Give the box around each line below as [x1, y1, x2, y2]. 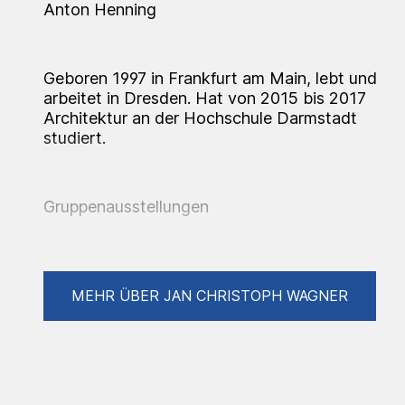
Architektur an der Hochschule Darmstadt [43, 108, 357, 127]
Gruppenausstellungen [43, 197, 209, 216]
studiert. [43, 128, 106, 147]
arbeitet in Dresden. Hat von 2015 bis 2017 [43, 89, 366, 108]
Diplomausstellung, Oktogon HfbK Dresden [43, 300, 368, 319]
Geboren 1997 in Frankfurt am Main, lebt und [43, 69, 377, 88]
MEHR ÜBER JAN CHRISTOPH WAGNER [71, 287, 348, 305]
